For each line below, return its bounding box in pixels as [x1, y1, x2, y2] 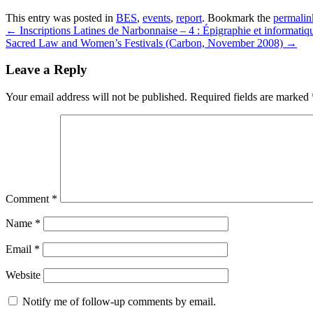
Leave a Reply [6, 62, 87, 78]
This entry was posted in [6, 11, 116, 24]
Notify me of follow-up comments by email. [22, 296, 216, 308]
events [143, 11, 170, 24]
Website [6, 269, 41, 282]
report [176, 11, 202, 24]
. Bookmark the [202, 11, 273, 24]
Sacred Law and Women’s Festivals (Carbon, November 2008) [6, 36, 286, 49]
